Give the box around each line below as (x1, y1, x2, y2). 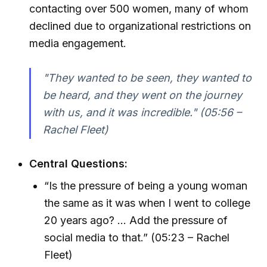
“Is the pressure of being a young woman (44, 179, 248, 192)
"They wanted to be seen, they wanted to (42, 71, 252, 84)
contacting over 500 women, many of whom (29, 2, 249, 15)
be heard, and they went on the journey (42, 88, 242, 101)
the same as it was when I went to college (44, 196, 251, 209)
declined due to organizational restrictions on (29, 19, 252, 32)
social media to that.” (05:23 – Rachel (44, 231, 230, 244)
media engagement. (29, 36, 127, 49)
